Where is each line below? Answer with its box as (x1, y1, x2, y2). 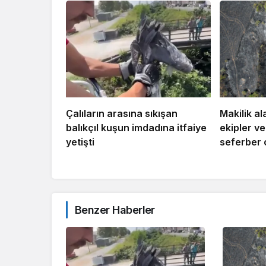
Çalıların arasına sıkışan (66, 107, 178, 119)
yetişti (66, 135, 94, 148)
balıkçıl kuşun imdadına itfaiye (66, 121, 207, 134)
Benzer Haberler (75, 203, 155, 216)
